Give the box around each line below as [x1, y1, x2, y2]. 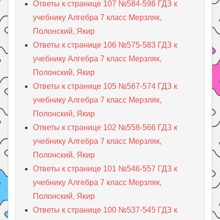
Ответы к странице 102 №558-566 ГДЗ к [33, 123, 178, 132]
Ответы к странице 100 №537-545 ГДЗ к [33, 205, 178, 214]
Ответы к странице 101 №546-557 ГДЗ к [33, 164, 178, 173]
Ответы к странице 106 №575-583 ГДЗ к [33, 40, 178, 49]
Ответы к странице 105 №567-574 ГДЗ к [33, 82, 178, 90]
